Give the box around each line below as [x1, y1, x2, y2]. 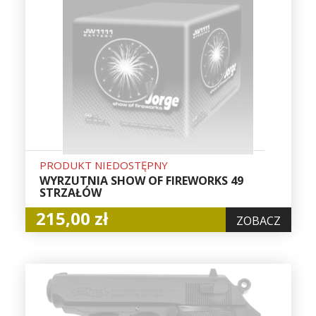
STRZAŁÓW [39, 185, 102, 201]
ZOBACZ [236, 213, 281, 229]
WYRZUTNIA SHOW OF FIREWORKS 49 [39, 173, 243, 189]
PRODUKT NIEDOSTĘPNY [39, 158, 168, 173]
